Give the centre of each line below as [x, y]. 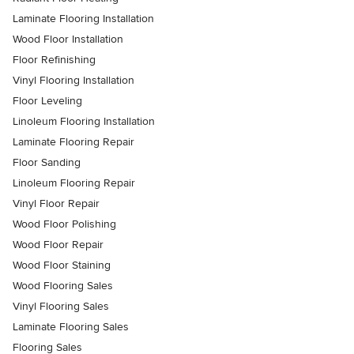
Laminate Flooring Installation [83, 19]
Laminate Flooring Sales [71, 327]
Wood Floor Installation [68, 40]
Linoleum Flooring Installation [84, 122]
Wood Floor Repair [58, 245]
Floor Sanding [47, 163]
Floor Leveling [47, 101]
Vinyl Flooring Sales [61, 307]
